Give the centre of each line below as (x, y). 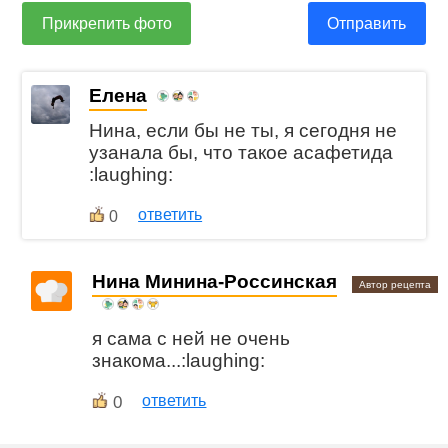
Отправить (367, 23)
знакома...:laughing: (179, 360)
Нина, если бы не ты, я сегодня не (243, 130)
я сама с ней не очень (191, 338)
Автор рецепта (395, 284)
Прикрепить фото (106, 23)
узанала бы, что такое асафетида (241, 152)
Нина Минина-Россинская (215, 281)
